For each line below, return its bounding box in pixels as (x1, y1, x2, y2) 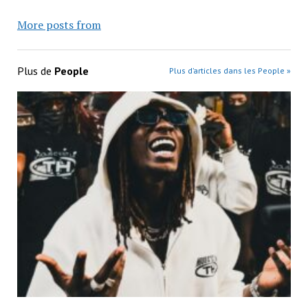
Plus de (16, 64, 54, 78)
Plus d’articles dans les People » (169, 65, 291, 76)
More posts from (16, 17, 101, 33)
